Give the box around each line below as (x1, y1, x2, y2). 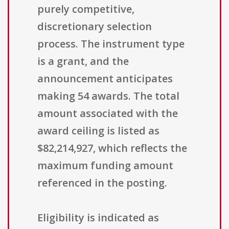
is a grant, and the (37, 54, 129, 68)
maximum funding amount (37, 158, 173, 173)
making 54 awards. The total (37, 89, 179, 103)
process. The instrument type (37, 37, 185, 51)
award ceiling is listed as (37, 124, 159, 138)
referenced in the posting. (37, 176, 167, 190)
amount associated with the (37, 106, 178, 121)
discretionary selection (37, 19, 152, 34)
